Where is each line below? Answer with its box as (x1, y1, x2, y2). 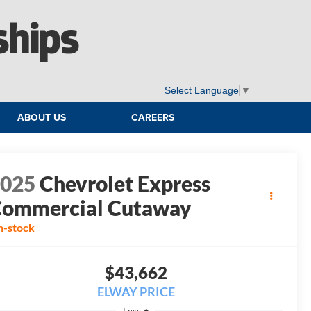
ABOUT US (17, 110, 67, 125)
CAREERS (131, 110, 174, 125)
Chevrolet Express (40, 171, 211, 196)
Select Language (165, 85, 239, 96)
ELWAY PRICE (96, 284, 175, 300)
